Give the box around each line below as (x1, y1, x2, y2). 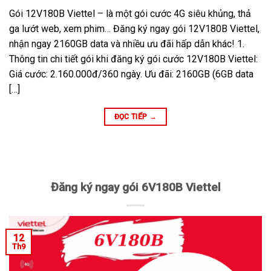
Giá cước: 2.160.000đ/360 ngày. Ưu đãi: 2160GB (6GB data (9, 68, 253, 80)
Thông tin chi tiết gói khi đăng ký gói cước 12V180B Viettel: (9, 53, 260, 65)
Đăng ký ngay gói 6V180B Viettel (50, 180, 221, 194)
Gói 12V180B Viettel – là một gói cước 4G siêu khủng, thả (9, 7, 251, 19)
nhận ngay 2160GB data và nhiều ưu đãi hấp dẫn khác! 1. (9, 38, 244, 50)
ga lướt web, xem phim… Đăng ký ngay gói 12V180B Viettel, (9, 22, 260, 34)
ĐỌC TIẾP (114, 112, 149, 121)
